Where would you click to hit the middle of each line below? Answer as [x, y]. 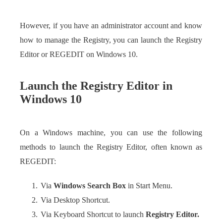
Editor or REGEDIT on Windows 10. [79, 55]
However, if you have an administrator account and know [111, 26]
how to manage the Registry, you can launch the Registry [111, 40]
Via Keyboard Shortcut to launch [93, 215]
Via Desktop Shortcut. [75, 200]
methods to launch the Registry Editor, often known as [111, 147]
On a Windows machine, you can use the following [111, 133]
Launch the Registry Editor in [96, 86]
